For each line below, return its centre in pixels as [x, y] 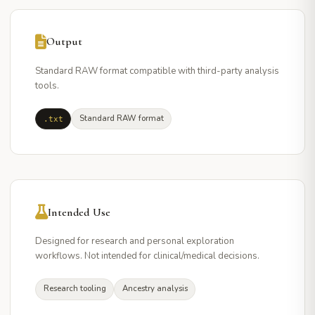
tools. [47, 85]
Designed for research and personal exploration [135, 241]
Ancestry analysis [155, 289]
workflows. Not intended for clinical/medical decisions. [147, 256]
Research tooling [75, 289]
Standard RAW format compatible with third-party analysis [157, 71]
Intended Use [79, 212]
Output [64, 41]
